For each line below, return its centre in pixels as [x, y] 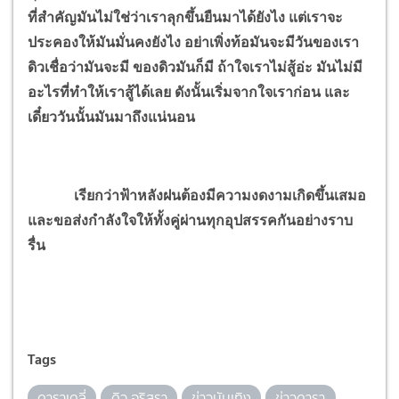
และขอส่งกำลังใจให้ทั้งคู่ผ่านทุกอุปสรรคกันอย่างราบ [190, 220]
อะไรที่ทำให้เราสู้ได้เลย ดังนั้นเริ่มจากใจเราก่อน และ [189, 92]
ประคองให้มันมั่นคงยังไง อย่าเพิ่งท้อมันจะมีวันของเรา [193, 42]
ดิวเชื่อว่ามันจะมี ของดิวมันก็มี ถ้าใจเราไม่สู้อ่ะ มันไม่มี [195, 67]
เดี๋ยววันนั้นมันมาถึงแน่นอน [111, 117]
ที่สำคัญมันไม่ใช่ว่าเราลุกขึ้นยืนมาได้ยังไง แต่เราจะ [185, 17]
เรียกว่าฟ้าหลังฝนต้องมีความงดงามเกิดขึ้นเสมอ [197, 195]
